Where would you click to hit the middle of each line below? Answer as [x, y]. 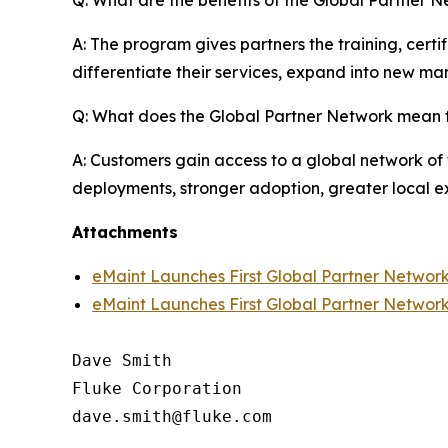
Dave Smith [122, 360]
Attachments [125, 231]
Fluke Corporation [157, 388]
